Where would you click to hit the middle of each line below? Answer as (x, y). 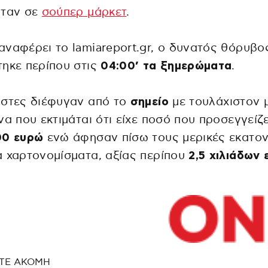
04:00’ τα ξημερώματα (166, 66)
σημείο (149, 102)
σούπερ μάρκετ (84, 13)
